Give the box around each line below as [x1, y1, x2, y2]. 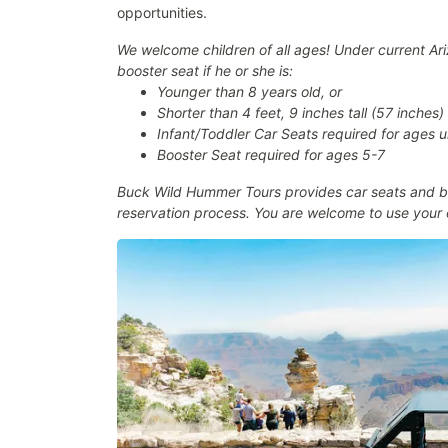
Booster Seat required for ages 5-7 [157, 146, 385, 163]
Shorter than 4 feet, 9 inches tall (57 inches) [157, 104, 444, 121]
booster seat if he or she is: [117, 62, 293, 79]
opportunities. [117, 4, 207, 21]
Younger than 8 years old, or [157, 83, 342, 100]
